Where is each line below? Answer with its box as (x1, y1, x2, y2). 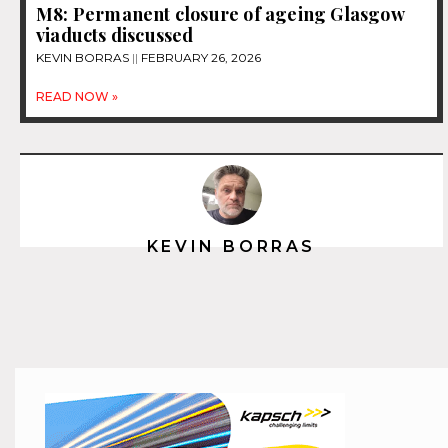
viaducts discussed (36, 22, 194, 47)
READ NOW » (36, 88, 118, 104)
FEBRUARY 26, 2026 (138, 49, 261, 65)
